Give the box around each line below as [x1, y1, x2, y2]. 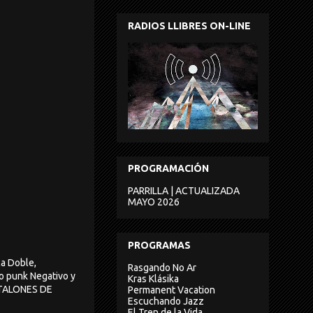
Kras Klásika [128, 272, 179, 284]
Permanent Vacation [128, 284, 215, 296]
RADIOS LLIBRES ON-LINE [128, 20, 251, 31]
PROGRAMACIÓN [128, 163, 209, 175]
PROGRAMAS [128, 239, 191, 251]
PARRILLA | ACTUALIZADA [128, 185, 240, 197]
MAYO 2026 [128, 196, 180, 208]
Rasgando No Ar [128, 261, 196, 273]
